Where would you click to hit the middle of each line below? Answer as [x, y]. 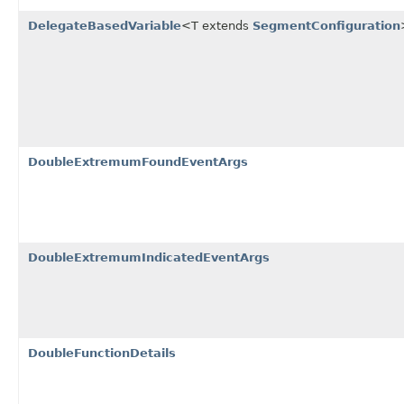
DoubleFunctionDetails [102, 353]
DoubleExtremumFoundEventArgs [138, 161]
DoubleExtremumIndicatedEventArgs [149, 257]
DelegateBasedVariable [105, 25]
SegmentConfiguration [326, 25]
